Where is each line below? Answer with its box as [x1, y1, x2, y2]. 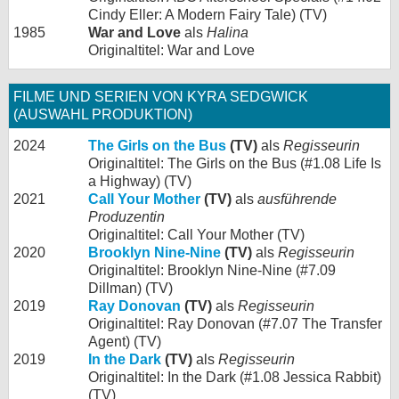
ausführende [257, 191, 337, 207]
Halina [207, 24, 248, 40]
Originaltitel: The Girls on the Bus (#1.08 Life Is [88, 155, 381, 171]
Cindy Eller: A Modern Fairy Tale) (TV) [88, 6, 327, 22]
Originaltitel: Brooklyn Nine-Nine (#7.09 [88, 262, 336, 278]
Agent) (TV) [88, 333, 161, 349]
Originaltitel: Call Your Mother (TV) [88, 226, 305, 242]
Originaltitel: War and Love [88, 42, 255, 58]
